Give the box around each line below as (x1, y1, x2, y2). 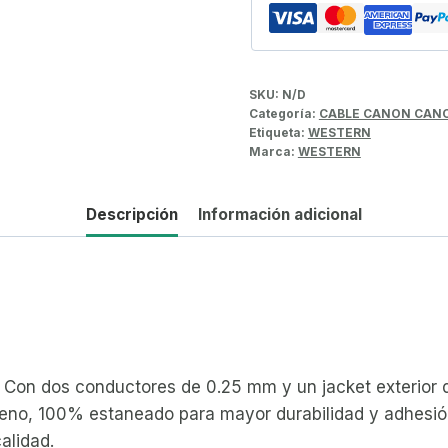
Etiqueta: (248, 124, 308, 140)
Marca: (248, 143, 298, 159)
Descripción (85, 204, 178, 224)
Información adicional (198, 204, 363, 224)
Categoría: (248, 105, 319, 121)
